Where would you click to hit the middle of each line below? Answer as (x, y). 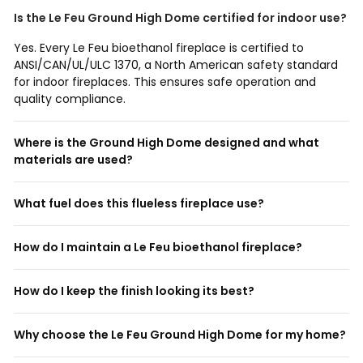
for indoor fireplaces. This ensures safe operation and (165, 82)
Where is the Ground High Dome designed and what (167, 143)
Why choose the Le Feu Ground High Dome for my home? (180, 335)
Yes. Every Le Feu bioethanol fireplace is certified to (159, 48)
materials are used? (73, 160)
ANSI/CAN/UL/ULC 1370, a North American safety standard (176, 65)
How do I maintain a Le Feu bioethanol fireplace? (158, 248)
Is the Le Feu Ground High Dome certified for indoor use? (180, 18)
